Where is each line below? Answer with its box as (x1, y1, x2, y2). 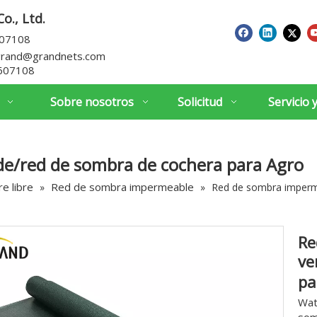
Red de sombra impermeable (51, 180, 194, 194)
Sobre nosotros (50, 94, 134, 110)
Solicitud (178, 94, 222, 110)
